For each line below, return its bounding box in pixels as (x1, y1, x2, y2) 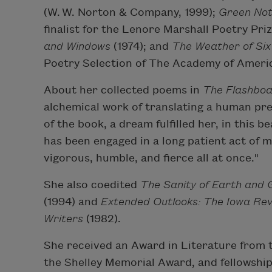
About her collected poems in (44, 84, 203, 97)
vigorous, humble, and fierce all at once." (44, 152, 259, 165)
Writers (44, 213, 83, 225)
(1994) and (44, 196, 101, 208)
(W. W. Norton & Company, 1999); (44, 7, 219, 19)
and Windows (44, 41, 110, 53)
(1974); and (110, 41, 172, 53)
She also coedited (44, 179, 140, 191)
